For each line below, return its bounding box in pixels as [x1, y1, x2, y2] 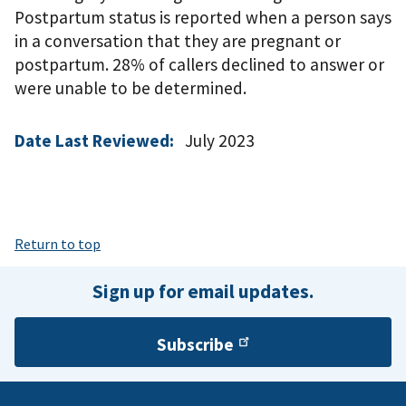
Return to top [14, 235, 101, 254]
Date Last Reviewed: [14, 130, 174, 152]
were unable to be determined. [14, 77, 246, 100]
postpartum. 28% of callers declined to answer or [14, 53, 384, 76]
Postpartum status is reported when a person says [14, 6, 391, 29]
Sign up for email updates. [92, 279, 314, 304]
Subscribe [157, 333, 235, 356]
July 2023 [185, 130, 255, 152]
